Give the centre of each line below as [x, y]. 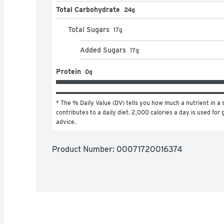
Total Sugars [89, 29]
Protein [68, 71]
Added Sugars [103, 50]
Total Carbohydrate [88, 9]
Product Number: [84, 149]
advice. [66, 121]
